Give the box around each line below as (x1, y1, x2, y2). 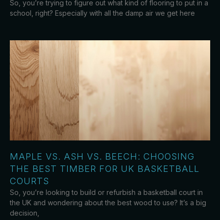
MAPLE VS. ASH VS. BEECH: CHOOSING (10, 151, 194, 162)
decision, (10, 208, 39, 217)
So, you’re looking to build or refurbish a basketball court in (10, 188, 203, 196)
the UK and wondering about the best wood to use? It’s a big (10, 198, 206, 207)
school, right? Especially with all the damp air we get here (10, 8, 195, 17)
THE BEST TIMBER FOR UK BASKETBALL (10, 163, 199, 174)
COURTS (10, 175, 49, 186)
